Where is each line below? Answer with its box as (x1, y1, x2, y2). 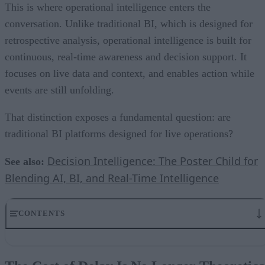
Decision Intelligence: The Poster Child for (47, 153, 258, 168)
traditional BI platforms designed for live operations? (5, 127, 233, 140)
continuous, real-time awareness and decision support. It (5, 50, 247, 63)
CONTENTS (18, 208, 66, 218)
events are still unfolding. (5, 83, 114, 96)
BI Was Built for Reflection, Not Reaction (33, 250, 173, 260)
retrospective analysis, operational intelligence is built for (5, 34, 251, 46)
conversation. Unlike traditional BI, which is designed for (5, 17, 253, 30)
